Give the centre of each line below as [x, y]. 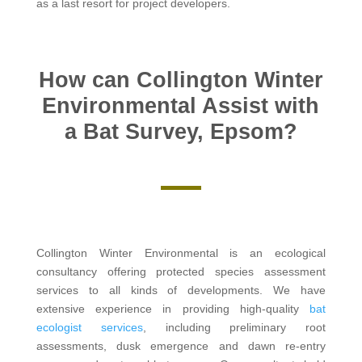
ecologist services [89, 327]
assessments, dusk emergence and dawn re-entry [181, 345]
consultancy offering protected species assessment [181, 271]
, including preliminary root [234, 327]
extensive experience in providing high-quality [173, 308]
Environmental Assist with [181, 105]
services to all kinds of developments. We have [181, 290]
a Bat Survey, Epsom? [181, 131]
